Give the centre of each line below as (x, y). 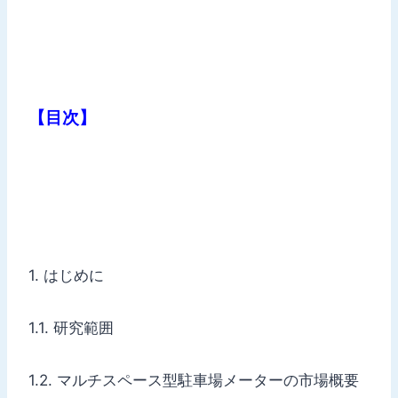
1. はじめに (66, 275)
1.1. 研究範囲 (71, 327)
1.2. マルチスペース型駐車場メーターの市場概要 (194, 380)
